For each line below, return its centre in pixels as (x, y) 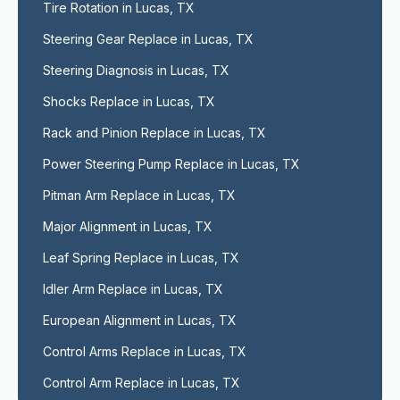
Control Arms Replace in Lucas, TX (145, 351)
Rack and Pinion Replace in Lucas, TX (154, 133)
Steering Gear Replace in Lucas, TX (148, 39)
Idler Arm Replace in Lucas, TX (133, 289)
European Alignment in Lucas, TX (140, 320)
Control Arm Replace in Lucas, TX (142, 383)
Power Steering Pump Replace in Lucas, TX (171, 164)
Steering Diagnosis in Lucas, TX (136, 70)
